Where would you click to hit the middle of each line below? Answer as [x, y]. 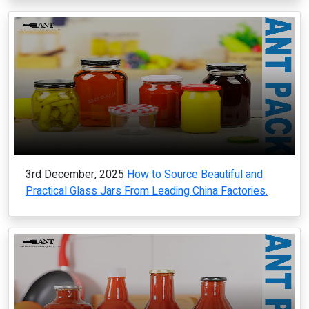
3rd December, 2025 [75, 175]
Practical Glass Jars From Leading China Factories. [147, 191]
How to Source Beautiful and [195, 175]
